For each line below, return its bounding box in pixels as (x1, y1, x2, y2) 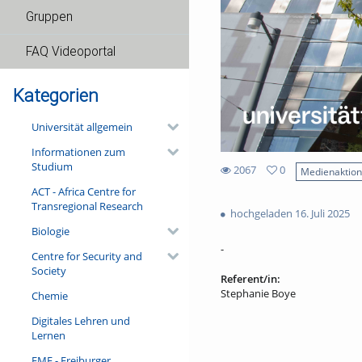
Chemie (31, 288, 68, 303)
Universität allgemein (31, 119, 133, 134)
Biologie (31, 223, 69, 238)
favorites (219, 190, 262, 205)
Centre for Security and (31, 248, 142, 263)
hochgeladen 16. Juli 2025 (227, 205, 350, 221)
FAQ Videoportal (26, 44, 116, 59)
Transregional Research (31, 198, 143, 213)
